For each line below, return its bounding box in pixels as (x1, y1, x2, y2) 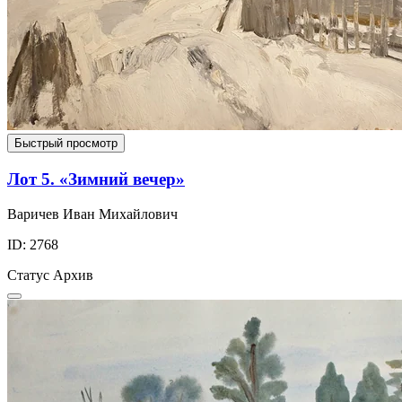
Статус (7, 267, 49, 283)
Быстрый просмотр (14, 136, 118, 151)
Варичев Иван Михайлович (7, 205, 178, 222)
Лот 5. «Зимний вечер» (7, 169, 185, 188)
